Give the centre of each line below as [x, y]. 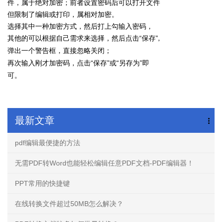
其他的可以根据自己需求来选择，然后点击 [73, 38]
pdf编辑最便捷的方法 [48, 143]
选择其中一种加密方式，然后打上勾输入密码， [80, 26]
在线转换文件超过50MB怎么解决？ [69, 204]
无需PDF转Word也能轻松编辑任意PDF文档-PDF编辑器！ [104, 163]
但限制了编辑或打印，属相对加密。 [63, 14]
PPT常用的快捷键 [42, 183]
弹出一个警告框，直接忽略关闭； [59, 51]
